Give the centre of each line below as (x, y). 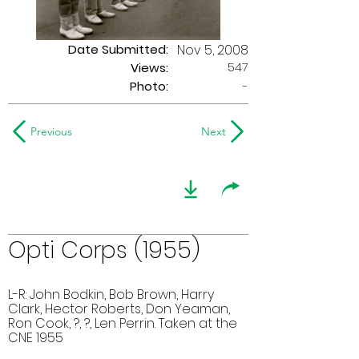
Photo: (149, 86)
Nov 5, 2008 (213, 50)
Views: (149, 68)
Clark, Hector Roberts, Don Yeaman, (119, 309)
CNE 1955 (36, 338)
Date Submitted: (118, 49)
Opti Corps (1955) (104, 250)
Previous (51, 131)
